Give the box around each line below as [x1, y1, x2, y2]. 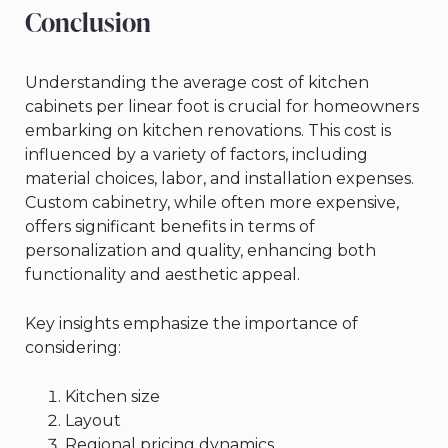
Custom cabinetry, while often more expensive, [25, 193, 399, 213]
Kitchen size [65, 387, 160, 407]
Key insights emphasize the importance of [25, 314, 358, 334]
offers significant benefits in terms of [25, 217, 315, 237]
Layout [65, 411, 121, 431]
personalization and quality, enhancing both [25, 241, 376, 261]
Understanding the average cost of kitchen [25, 73, 369, 93]
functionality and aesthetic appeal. [25, 265, 300, 285]
